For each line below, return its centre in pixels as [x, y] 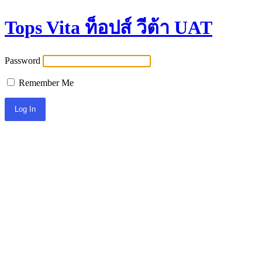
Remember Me [45, 82]
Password [23, 60]
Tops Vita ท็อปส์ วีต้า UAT [108, 28]
